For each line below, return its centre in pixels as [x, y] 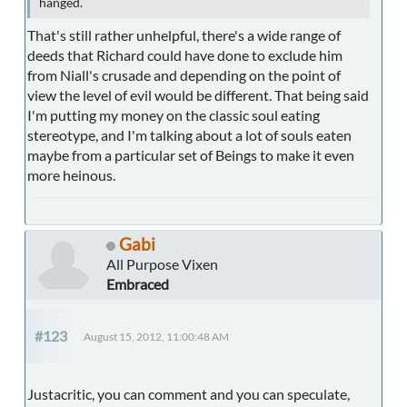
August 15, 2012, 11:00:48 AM [156, 337]
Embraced [138, 284]
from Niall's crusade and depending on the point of [184, 75]
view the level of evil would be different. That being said [198, 95]
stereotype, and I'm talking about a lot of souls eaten [189, 135]
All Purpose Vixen [162, 264]
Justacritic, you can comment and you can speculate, [189, 394]
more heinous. [71, 175]
